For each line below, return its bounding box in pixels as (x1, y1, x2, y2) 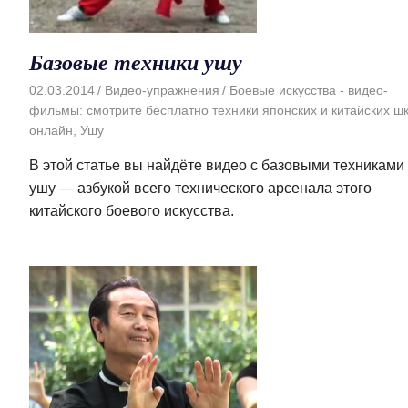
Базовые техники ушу (29, 46, 242, 77)
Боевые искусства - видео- (229, 83, 388, 98)
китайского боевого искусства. (29, 203, 234, 219)
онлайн (29, 123, 73, 138)
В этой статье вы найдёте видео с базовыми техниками (29, 158, 404, 174)
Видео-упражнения (104, 83, 219, 98)
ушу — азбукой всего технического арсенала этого (29, 180, 372, 197)
